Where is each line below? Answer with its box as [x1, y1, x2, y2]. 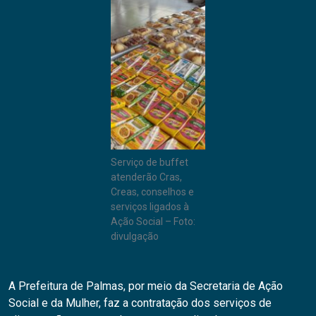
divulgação [111, 231, 159, 243]
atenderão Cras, [111, 171, 182, 183]
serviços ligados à [111, 201, 189, 213]
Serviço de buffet [111, 157, 188, 169]
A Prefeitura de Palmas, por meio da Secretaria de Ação [8, 279, 283, 293]
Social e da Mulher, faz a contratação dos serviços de [8, 296, 272, 310]
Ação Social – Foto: [111, 216, 195, 228]
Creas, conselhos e [111, 186, 194, 198]
